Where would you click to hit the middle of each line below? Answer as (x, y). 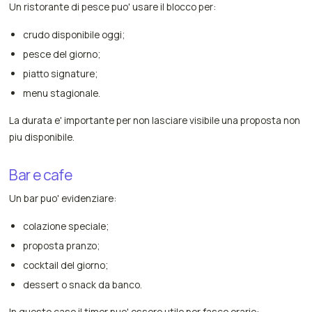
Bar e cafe (41, 175)
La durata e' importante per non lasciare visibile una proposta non (155, 120)
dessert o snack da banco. (82, 284)
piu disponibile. (42, 136)
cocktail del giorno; (65, 265)
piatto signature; (60, 73)
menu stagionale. (61, 93)
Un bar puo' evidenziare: (63, 198)
